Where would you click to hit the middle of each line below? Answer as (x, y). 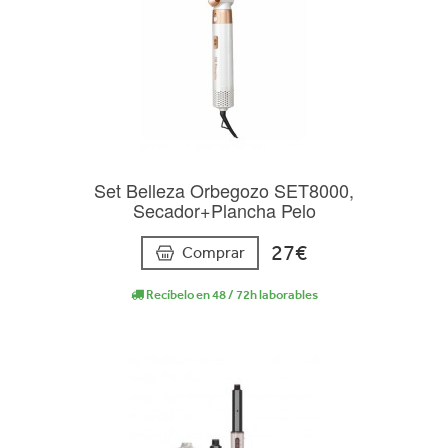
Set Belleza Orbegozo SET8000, (224, 189)
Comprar (213, 252)
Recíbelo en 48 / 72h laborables (230, 294)
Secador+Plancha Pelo (224, 209)
